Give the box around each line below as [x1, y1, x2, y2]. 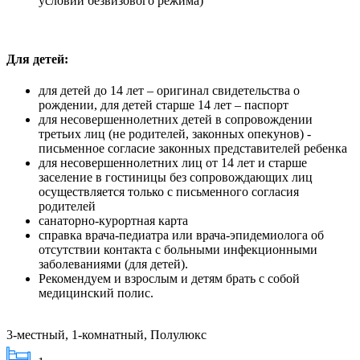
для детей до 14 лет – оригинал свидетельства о [39, 84, 300, 98]
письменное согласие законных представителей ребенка [39, 141, 347, 156]
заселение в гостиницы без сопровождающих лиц [39, 170, 313, 185]
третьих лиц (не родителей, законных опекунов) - [39, 127, 311, 141]
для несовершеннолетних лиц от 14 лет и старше [39, 156, 307, 170]
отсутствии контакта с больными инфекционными [39, 243, 317, 257]
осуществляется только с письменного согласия [39, 185, 299, 199]
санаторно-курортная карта [39, 214, 188, 228]
